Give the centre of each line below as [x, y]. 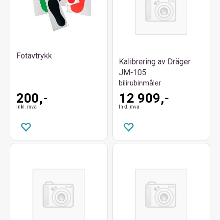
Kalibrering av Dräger [155, 62]
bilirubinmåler [140, 83]
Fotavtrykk [34, 56]
